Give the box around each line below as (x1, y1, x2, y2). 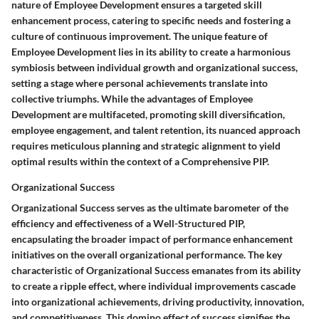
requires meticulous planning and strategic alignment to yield (11, 139, 281, 152)
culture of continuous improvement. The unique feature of (11, 29, 268, 42)
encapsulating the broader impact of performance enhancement (11, 232, 293, 245)
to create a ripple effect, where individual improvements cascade (11, 279, 296, 292)
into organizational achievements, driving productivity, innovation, (11, 295, 304, 308)
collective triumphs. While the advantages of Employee (11, 92, 253, 105)
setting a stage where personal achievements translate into (11, 76, 268, 89)
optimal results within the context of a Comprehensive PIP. (11, 155, 269, 167)
